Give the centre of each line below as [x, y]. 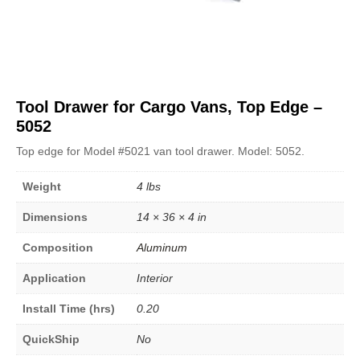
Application [54, 278]
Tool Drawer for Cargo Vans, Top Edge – [169, 106]
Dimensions [55, 217]
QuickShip [51, 339]
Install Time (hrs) [69, 308]
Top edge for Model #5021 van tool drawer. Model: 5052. [160, 151]
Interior [155, 278]
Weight [42, 186]
